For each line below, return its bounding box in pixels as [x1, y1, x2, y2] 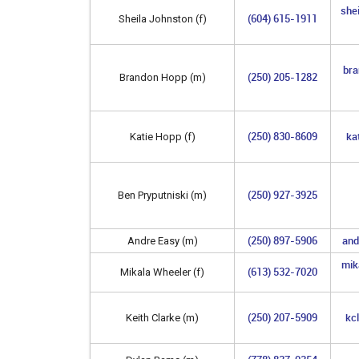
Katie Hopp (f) [129, 130, 196, 143]
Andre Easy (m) [127, 234, 198, 247]
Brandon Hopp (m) [119, 71, 206, 83]
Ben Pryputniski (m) [118, 188, 207, 201]
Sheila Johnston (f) [118, 12, 207, 25]
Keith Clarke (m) [126, 311, 199, 324]
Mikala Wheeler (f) [120, 265, 204, 278]
